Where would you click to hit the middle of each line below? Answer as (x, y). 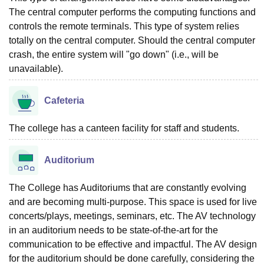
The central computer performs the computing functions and (132, 12)
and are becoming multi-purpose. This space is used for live (133, 202)
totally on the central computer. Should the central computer (132, 40)
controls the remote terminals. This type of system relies (124, 26)
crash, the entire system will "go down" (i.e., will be (114, 54)
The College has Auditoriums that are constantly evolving (128, 187)
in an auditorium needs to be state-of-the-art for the (113, 230)
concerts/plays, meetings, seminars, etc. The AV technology (132, 216)
